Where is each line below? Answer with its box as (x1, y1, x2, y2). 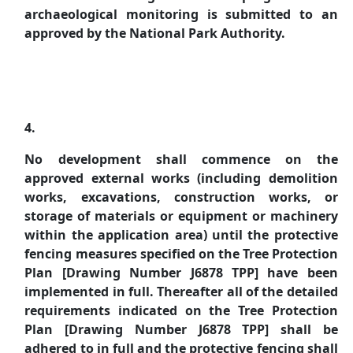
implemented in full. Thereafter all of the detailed (24, 283, 338, 300)
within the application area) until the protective (24, 226, 338, 243)
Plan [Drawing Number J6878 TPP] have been (24, 264, 338, 281)
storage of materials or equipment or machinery (24, 207, 338, 225)
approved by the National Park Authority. (24, 24, 286, 42)
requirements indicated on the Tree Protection (24, 302, 338, 319)
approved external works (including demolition (24, 169, 338, 187)
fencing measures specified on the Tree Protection (24, 245, 338, 262)
